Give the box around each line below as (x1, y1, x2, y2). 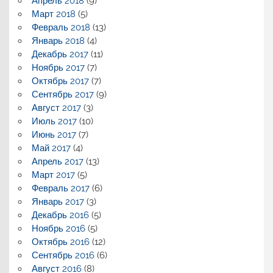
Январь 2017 (31, 196, 84, 208)
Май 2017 (31, 143, 71, 154)
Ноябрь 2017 (31, 62, 85, 74)
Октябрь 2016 (31, 236, 90, 248)
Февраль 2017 (31, 183, 90, 194)
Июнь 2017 (31, 129, 76, 141)
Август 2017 (31, 102, 81, 114)
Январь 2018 (31, 35, 85, 47)
